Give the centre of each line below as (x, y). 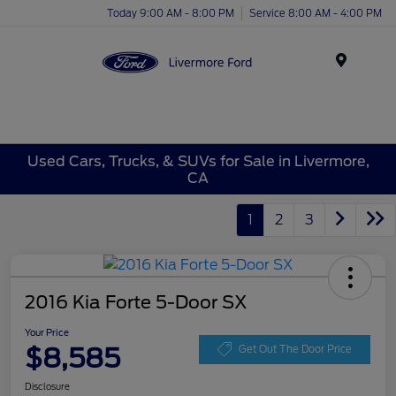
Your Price (47, 333)
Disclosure (47, 387)
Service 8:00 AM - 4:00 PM (316, 13)
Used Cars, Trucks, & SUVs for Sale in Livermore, (198, 161)
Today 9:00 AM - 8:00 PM (171, 13)
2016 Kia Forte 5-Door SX (136, 303)
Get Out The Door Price (295, 349)
